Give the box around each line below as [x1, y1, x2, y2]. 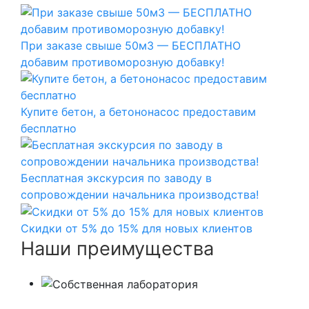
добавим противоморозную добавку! [21, 54, 224, 69]
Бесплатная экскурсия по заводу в [21, 170, 212, 185]
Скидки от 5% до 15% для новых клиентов [21, 221, 252, 236]
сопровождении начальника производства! [21, 187, 259, 201]
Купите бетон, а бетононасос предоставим [21, 104, 256, 119]
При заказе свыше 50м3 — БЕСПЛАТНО [21, 38, 241, 52]
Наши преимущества [21, 237, 214, 261]
